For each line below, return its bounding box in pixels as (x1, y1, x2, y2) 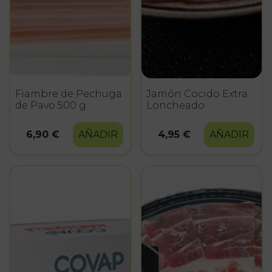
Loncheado (146, 99, 205, 111)
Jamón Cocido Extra (146, 87, 248, 100)
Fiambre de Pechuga (15, 87, 122, 100)
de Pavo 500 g (15, 99, 86, 111)
